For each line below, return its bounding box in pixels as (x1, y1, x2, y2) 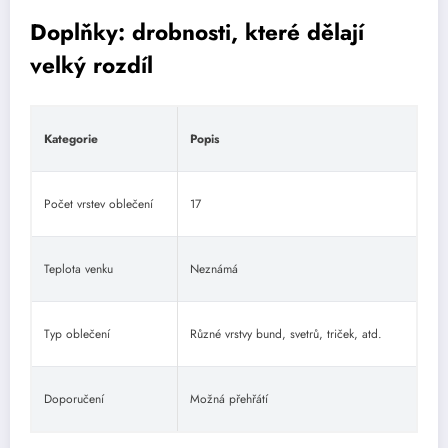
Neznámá (190, 259, 238, 278)
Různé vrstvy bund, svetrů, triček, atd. (190, 324, 382, 343)
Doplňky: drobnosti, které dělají (30, 16, 364, 49)
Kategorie (44, 129, 98, 148)
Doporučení (44, 389, 104, 408)
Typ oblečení (44, 324, 110, 343)
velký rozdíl (30, 49, 153, 82)
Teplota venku (44, 259, 113, 278)
